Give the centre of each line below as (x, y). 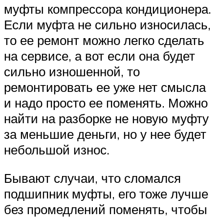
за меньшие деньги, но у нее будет (105, 134)
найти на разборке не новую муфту (106, 119)
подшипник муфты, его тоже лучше (106, 193)
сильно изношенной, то (72, 72)
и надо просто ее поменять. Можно (106, 103)
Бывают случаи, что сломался (92, 178)
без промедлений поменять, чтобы (106, 209)
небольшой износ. (57, 150)
